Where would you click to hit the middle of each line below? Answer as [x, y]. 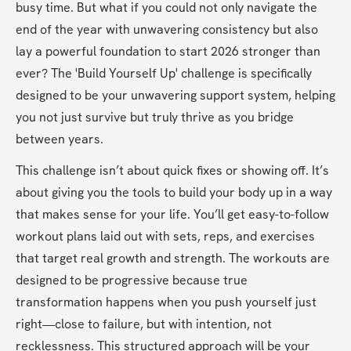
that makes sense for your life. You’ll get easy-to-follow [172, 215]
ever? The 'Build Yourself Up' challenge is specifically [164, 74]
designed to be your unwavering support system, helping [175, 96]
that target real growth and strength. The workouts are [173, 259]
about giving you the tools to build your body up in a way [174, 193]
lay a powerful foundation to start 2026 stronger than [168, 52]
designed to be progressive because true [132, 280]
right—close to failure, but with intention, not [144, 324]
